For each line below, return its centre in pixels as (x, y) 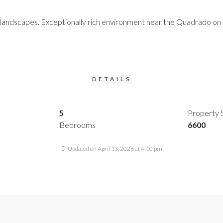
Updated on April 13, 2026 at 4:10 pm (114, 149)
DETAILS (111, 79)
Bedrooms (78, 125)
